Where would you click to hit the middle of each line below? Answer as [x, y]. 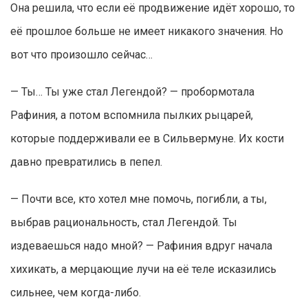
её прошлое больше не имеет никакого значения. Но [147, 32]
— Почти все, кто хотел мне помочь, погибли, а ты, [139, 199]
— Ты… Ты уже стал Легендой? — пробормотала [132, 92]
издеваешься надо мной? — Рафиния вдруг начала [141, 246]
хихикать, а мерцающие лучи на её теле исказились [143, 269]
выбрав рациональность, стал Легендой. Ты [124, 223]
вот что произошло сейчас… [81, 55]
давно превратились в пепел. [86, 162]
